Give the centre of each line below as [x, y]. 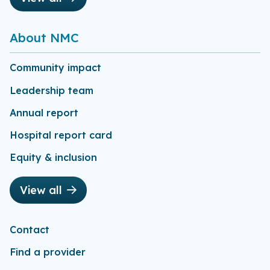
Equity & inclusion [53, 158]
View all [41, 190]
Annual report [44, 112]
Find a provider [48, 252]
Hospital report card [61, 135]
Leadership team [52, 90]
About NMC [44, 37]
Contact [30, 229]
